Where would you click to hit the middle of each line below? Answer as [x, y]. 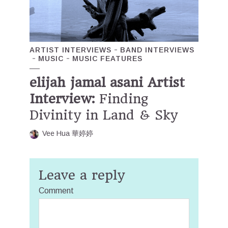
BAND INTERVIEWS [157, 50]
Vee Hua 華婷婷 [68, 133]
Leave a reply [82, 175]
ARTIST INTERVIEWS [70, 50]
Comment [56, 190]
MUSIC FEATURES [107, 58]
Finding [121, 98]
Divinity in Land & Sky [104, 115]
